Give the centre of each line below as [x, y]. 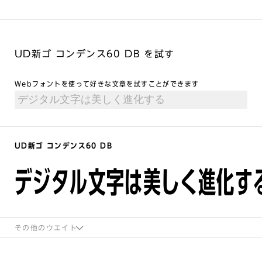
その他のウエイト [46, 227]
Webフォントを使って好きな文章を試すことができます [107, 84]
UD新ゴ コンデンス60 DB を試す [95, 54]
